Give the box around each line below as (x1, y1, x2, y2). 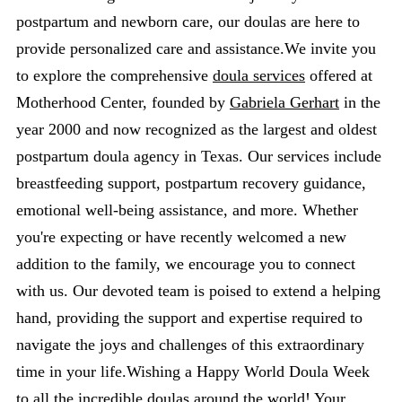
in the (339, 93, 380, 111)
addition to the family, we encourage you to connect (16, 255, 355, 273)
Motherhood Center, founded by (16, 93, 230, 111)
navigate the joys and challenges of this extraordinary (16, 336, 364, 354)
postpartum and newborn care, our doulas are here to (16, 13, 360, 31)
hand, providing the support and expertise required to (16, 309, 363, 327)
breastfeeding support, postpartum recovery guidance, (16, 174, 366, 192)
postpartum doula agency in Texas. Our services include (16, 147, 381, 165)
